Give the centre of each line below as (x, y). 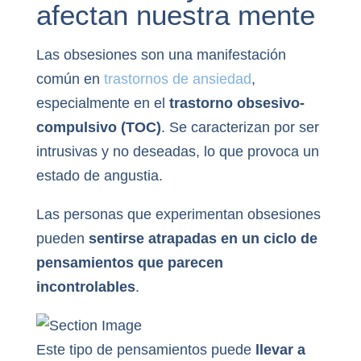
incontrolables (85, 286)
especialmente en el (102, 103)
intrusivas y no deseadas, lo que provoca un (177, 151)
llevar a (280, 349)
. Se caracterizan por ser (240, 127)
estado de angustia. (99, 175)
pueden (62, 238)
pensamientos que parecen (129, 262)
